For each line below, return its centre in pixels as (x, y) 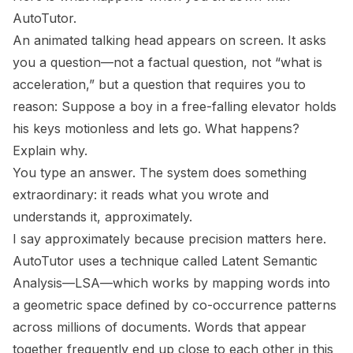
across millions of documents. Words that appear (160, 327)
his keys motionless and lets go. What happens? (156, 129)
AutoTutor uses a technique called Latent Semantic (165, 261)
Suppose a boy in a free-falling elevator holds (199, 107)
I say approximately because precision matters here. (169, 239)
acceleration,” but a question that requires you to (159, 85)
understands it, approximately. (102, 217)
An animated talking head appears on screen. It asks (169, 41)
